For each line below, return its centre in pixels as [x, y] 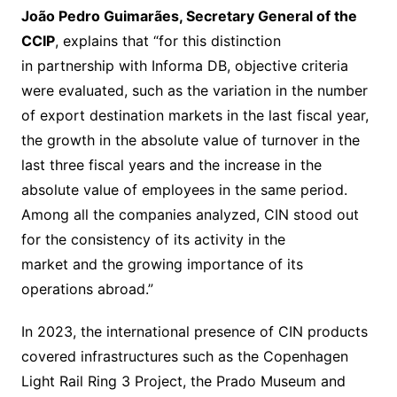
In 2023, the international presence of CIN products [194, 332]
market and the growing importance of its [162, 265]
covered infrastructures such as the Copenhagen [184, 357]
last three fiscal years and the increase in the [171, 165]
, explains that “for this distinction [167, 41]
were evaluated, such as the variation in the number [194, 91]
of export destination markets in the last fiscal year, [195, 116]
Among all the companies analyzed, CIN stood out [190, 215]
